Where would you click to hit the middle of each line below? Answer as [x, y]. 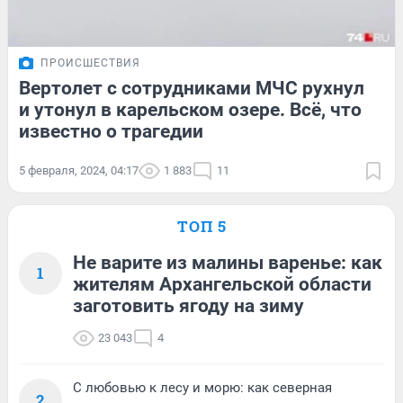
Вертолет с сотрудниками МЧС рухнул [192, 89]
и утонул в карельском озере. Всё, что [190, 110]
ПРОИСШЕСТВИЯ [90, 63]
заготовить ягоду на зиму [188, 306]
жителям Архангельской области [222, 285]
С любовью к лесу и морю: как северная [202, 388]
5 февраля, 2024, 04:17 [79, 171]
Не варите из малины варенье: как [228, 263]
